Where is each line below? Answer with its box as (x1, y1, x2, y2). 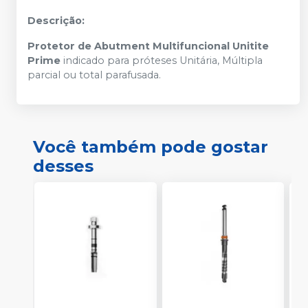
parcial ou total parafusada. (27, 68, 161, 81)
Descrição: (27, 14, 85, 27)
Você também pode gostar (33, 136, 268, 157)
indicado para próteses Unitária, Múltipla (63, 54, 263, 67)
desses (33, 155, 93, 176)
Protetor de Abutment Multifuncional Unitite (27, 39, 269, 52)
